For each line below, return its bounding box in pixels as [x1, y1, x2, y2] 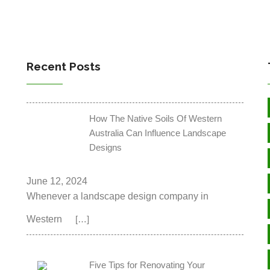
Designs [89, 142, 122, 152]
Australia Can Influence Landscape [89, 127, 227, 138]
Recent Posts [27, 59, 101, 73]
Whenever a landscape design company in [27, 191, 209, 202]
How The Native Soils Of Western [89, 113, 222, 124]
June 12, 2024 [27, 176, 87, 187]
